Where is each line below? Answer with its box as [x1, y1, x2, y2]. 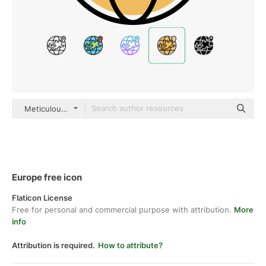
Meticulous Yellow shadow [24, 104, 123, 113]
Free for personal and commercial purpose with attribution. [12, 205, 234, 214]
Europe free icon [12, 172, 82, 183]
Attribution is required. [12, 240, 95, 250]
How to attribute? [98, 240, 163, 250]
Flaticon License [12, 193, 72, 202]
